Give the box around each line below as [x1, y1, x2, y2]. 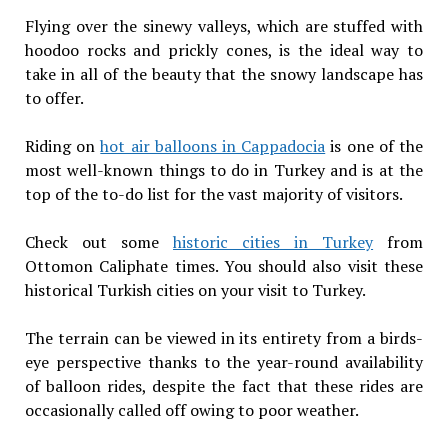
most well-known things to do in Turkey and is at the [24, 159, 424, 182]
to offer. [24, 87, 84, 110]
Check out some [24, 231, 173, 254]
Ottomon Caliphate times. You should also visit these [24, 255, 424, 278]
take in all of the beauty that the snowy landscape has [24, 63, 424, 86]
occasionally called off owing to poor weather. [24, 399, 359, 422]
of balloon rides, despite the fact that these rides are [24, 375, 424, 398]
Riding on [24, 135, 101, 158]
